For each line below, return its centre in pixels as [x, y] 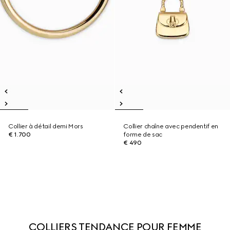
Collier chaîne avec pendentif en [171, 126]
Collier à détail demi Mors [46, 126]
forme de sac [143, 135]
